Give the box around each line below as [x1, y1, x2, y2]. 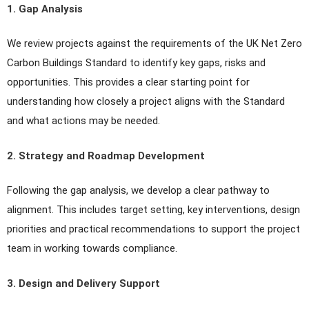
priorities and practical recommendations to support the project [7, 223, 300, 236]
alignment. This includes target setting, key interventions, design [7, 203, 300, 217]
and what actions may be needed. [7, 114, 160, 128]
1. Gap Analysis [7, 2, 83, 15]
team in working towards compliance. [7, 242, 177, 255]
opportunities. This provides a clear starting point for [7, 76, 250, 89]
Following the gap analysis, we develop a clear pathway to [7, 184, 270, 197]
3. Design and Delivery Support [7, 277, 160, 290]
